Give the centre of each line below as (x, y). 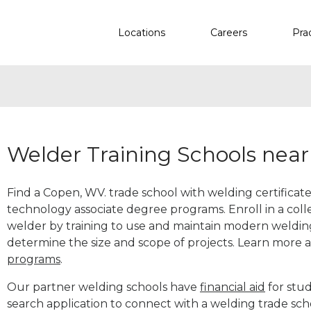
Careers (229, 32)
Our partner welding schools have (103, 287)
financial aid (233, 287)
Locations (142, 32)
